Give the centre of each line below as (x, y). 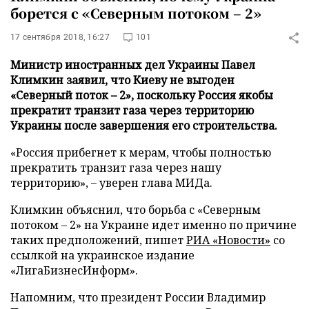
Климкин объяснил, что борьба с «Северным (136, 210)
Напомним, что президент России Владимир (138, 297)
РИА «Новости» (228, 240)
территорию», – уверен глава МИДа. (111, 183)
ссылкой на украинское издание (102, 255)
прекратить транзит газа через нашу (116, 168)
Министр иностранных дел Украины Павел (133, 65)
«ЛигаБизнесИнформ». (74, 270)
